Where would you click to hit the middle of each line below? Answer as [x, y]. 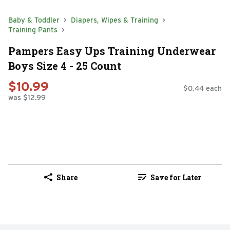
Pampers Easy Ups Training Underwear [112, 51]
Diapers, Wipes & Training [114, 20]
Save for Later [176, 177]
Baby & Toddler [34, 20]
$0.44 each [203, 89]
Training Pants [33, 30]
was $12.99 [27, 98]
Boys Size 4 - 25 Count [65, 65]
